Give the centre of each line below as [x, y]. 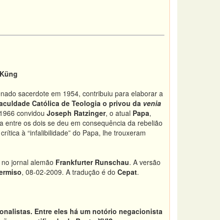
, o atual [119, 113]
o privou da [122, 103]
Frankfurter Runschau [92, 162]
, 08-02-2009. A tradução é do [69, 172]
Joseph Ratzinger [76, 113]
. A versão [145, 162]
